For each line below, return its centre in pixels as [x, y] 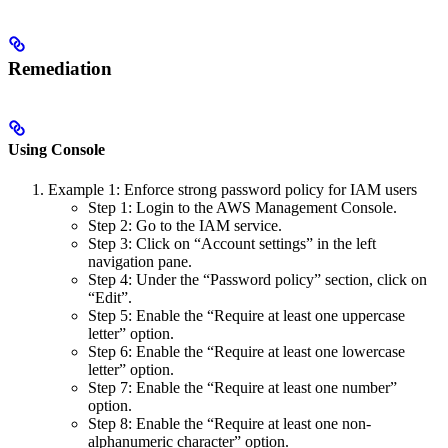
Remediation [60, 69]
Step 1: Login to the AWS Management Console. [242, 207]
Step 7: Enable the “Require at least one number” [242, 387]
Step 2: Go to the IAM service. [185, 225]
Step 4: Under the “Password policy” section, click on [257, 279]
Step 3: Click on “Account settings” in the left [232, 243]
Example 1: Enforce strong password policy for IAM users [232, 189]
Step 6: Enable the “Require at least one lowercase [246, 351]
